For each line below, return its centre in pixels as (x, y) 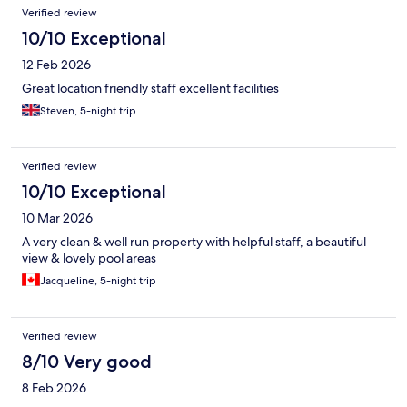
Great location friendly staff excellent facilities (150, 89)
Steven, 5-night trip (88, 111)
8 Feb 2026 (54, 388)
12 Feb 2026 (56, 65)
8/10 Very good (87, 362)
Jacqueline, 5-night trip (98, 281)
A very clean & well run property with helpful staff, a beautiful (194, 242)
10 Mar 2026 (57, 218)
